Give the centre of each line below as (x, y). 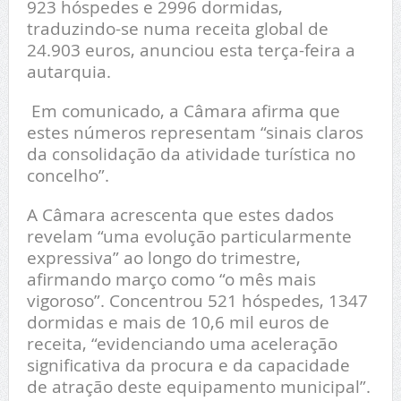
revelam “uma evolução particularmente (189, 236)
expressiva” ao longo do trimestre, (163, 258)
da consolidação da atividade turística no (191, 154)
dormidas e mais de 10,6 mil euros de (178, 322)
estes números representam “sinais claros (195, 132)
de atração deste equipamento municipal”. (198, 387)
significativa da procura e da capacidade (188, 365)
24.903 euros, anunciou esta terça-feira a (191, 50)
